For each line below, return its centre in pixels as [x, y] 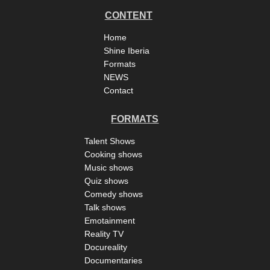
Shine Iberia [127, 50]
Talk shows [105, 207]
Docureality [105, 247]
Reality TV [104, 234]
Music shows [108, 167]
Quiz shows [106, 181]
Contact [119, 90]
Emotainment [109, 220]
